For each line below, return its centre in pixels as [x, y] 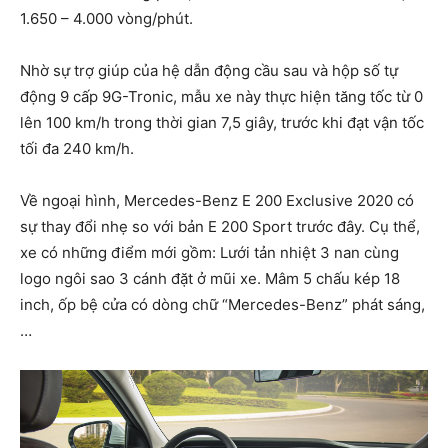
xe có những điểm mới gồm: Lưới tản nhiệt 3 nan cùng [209, 253]
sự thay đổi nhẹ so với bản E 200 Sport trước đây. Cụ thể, [220, 227]
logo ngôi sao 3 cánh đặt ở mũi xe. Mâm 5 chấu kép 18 [210, 279]
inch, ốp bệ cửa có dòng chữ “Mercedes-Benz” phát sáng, [222, 305]
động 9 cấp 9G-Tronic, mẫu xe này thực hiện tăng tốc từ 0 [221, 97]
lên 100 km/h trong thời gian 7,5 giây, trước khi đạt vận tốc [222, 123]
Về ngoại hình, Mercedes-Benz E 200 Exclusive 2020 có [217, 201]
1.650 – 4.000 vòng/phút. [106, 19]
